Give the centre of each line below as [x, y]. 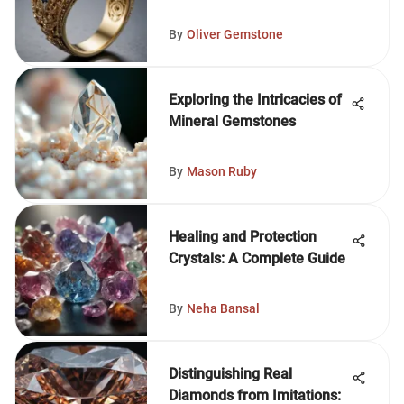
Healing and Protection [243, 237]
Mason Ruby [222, 171]
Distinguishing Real [230, 374]
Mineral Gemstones [232, 121]
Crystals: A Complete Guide [257, 258]
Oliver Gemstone [235, 34]
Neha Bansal [223, 308]
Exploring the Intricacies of [255, 100]
